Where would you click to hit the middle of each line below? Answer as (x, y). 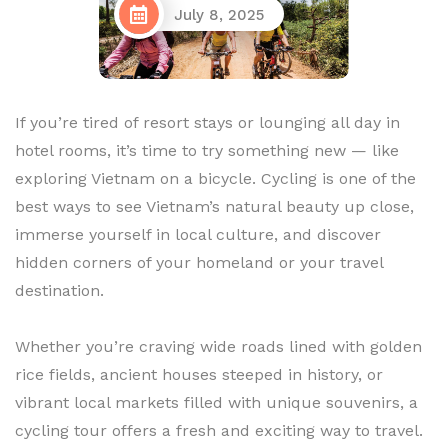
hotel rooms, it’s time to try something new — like (207, 150)
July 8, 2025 (219, 15)
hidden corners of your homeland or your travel (199, 262)
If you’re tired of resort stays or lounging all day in (207, 122)
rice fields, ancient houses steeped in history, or (199, 374)
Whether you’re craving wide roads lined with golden (218, 346)
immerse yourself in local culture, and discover (198, 234)
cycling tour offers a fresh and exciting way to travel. (219, 430)
